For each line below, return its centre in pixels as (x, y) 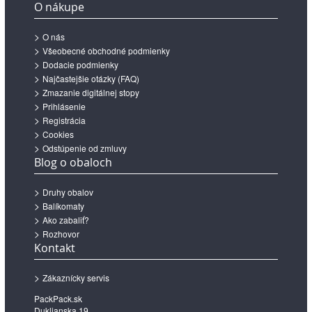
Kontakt (55, 248)
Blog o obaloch (73, 163)
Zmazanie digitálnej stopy (91, 93)
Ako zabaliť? (66, 220)
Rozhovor (61, 234)
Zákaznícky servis (76, 278)
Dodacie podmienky (80, 65)
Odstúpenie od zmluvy (85, 148)
